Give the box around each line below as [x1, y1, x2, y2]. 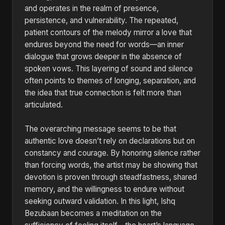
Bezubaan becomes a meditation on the [25, 208, 162, 218]
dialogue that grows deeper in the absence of [25, 52, 182, 61]
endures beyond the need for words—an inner [25, 40, 184, 49]
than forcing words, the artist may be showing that [25, 160, 197, 170]
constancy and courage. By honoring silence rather [25, 148, 200, 158]
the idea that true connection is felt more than [25, 88, 181, 97]
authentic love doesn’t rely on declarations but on [25, 136, 195, 146]
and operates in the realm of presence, [25, 4, 159, 13]
